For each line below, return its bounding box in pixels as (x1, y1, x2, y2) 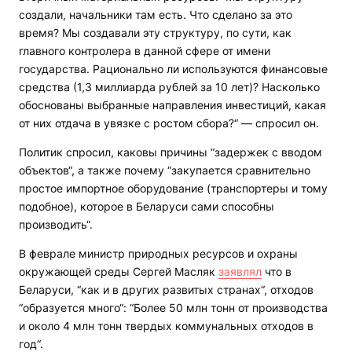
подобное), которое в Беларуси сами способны (19, 200, 274, 214)
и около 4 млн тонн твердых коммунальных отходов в (19, 319, 313, 333)
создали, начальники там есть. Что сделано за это (19, 8, 292, 22)
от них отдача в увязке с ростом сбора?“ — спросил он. (19, 116, 319, 130)
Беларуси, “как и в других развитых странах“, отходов (19, 283, 313, 297)
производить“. (19, 218, 93, 232)
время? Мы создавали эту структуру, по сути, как (19, 26, 291, 40)
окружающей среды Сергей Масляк (19, 265, 218, 279)
